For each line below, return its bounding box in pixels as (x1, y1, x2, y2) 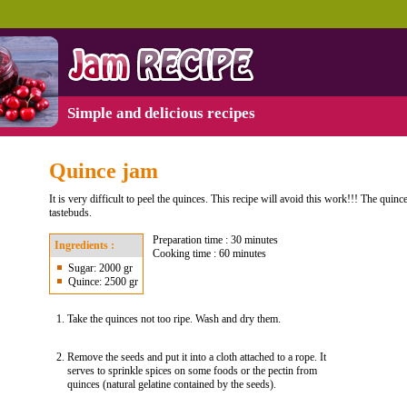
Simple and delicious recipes (67, 104, 255, 122)
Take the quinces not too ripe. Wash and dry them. (67, 313, 281, 325)
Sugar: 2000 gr (68, 262, 133, 274)
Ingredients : (55, 239, 114, 252)
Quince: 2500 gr (68, 275, 138, 288)
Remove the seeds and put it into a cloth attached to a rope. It (67, 351, 326, 363)
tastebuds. (49, 206, 92, 219)
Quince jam (49, 159, 158, 183)
